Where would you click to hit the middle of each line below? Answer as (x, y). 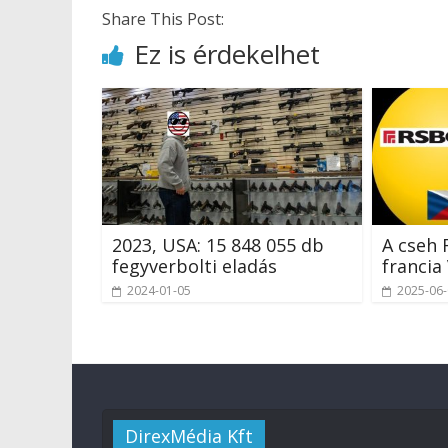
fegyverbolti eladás (194, 265)
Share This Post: (163, 19)
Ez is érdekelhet (227, 54)
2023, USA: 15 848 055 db (218, 244)
